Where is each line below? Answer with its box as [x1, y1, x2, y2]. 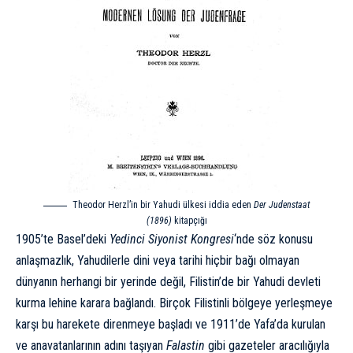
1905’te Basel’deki [16, 232, 110, 247]
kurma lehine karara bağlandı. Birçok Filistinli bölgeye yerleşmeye [16, 295, 333, 311]
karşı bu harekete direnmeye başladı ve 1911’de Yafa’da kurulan [16, 317, 325, 333]
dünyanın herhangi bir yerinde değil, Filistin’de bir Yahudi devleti [16, 274, 321, 290]
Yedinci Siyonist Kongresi [110, 232, 234, 247]
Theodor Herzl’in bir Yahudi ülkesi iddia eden [72, 199, 251, 211]
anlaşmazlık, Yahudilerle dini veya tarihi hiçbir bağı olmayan [16, 253, 299, 269]
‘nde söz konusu [234, 232, 313, 247]
